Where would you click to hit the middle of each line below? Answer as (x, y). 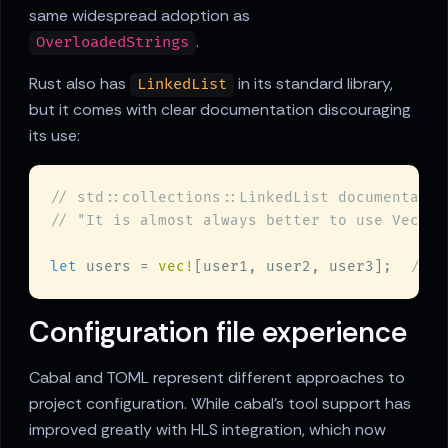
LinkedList (182, 85)
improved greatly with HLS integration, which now (207, 430)
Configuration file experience (218, 332)
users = (117, 267)
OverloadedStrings (113, 43)
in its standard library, (314, 84)
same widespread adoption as (139, 16)
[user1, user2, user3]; (302, 267)
